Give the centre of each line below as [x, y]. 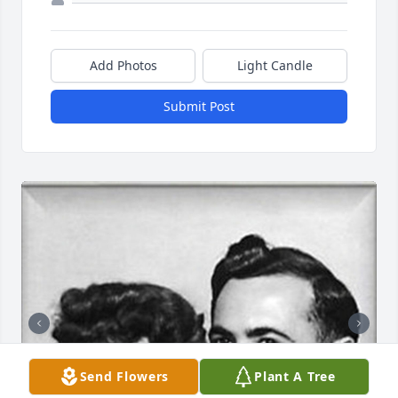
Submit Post [199, 107]
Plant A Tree [295, 376]
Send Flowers [124, 376]
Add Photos [123, 66]
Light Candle [275, 66]
